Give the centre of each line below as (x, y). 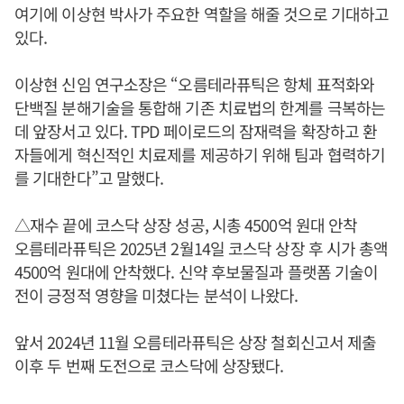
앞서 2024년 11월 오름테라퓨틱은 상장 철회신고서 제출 (196, 341)
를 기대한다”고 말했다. (89, 177)
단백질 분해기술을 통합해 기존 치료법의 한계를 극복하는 (200, 107)
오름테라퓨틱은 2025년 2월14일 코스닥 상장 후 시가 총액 (202, 248)
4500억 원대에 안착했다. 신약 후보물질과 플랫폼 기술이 (197, 271)
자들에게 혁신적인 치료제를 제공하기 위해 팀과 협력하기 (200, 154)
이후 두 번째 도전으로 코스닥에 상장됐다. (149, 365)
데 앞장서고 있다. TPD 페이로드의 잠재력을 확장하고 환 (196, 130)
